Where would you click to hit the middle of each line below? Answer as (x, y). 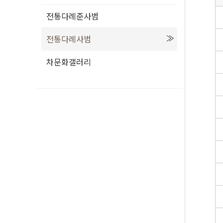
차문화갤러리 (69, 61)
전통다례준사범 (72, 16)
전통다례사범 (69, 39)
